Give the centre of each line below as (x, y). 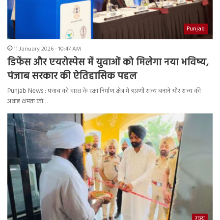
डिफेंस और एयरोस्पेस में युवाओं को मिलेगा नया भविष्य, (108, 63)
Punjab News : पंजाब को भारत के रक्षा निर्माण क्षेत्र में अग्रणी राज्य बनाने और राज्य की (104, 91)
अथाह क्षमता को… (28, 102)
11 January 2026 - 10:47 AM (47, 49)
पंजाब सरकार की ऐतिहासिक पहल (72, 77)
